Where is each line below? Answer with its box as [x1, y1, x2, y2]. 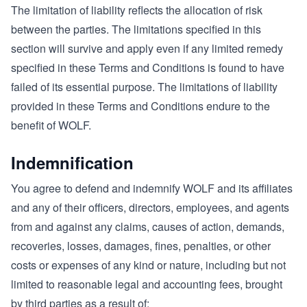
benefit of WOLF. [11, 117, 91, 133]
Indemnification [11, 151, 134, 174]
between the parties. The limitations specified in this [11, 21, 261, 37]
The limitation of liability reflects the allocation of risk [11, 2, 262, 18]
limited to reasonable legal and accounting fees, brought [11, 276, 282, 292]
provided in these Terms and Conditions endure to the [11, 98, 270, 114]
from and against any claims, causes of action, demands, [11, 219, 284, 234]
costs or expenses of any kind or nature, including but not [11, 257, 286, 273]
